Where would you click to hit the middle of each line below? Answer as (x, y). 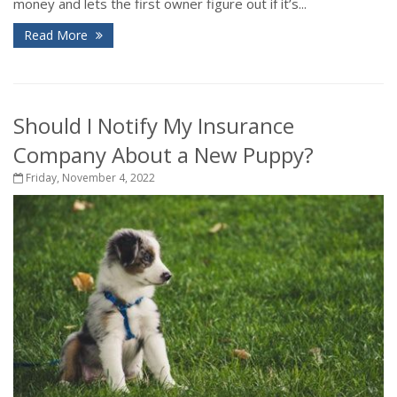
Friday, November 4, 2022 (89, 178)
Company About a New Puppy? (163, 155)
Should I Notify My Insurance (154, 126)
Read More (58, 35)
